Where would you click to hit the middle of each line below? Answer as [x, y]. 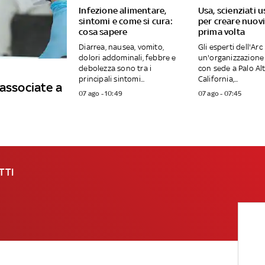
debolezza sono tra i [115, 69]
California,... [218, 79]
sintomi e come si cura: [126, 21]
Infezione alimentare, [123, 11]
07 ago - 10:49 [101, 94]
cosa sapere [103, 32]
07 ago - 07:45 [220, 94]
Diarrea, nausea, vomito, [121, 47]
